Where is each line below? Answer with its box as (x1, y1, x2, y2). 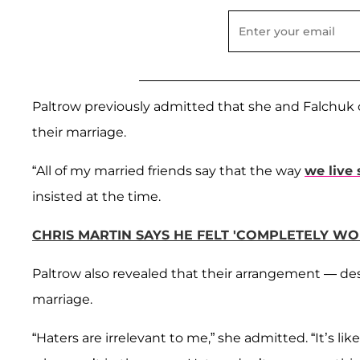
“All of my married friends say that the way (32, 162, 305, 178)
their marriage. (32, 124, 129, 140)
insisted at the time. (32, 188, 164, 204)
